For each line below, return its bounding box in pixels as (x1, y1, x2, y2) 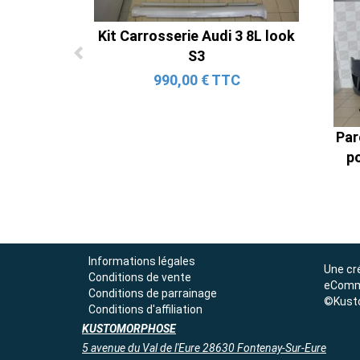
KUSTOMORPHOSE (82, 322, 176, 336)
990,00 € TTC (153, 72, 240, 89)
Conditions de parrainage (88, 287, 218, 301)
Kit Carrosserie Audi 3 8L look (98, 27, 295, 45)
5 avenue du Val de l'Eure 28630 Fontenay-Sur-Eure (82, 342, 326, 355)
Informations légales (88, 255, 196, 268)
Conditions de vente (88, 271, 192, 284)
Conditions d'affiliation (88, 303, 203, 317)
